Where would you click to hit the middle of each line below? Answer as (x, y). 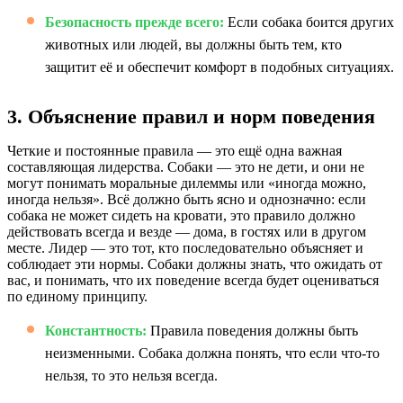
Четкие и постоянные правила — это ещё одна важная (175, 151)
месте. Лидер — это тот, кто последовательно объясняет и (185, 248)
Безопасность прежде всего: (134, 22)
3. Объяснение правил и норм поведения (191, 116)
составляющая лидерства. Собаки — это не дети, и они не (186, 167)
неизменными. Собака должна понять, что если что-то (212, 353)
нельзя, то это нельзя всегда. (131, 376)
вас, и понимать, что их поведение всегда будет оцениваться (193, 280)
